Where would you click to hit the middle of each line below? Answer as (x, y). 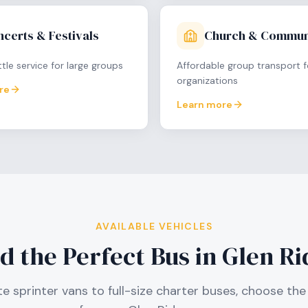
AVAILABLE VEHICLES (154, 226)
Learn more (205, 104)
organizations (207, 80)
